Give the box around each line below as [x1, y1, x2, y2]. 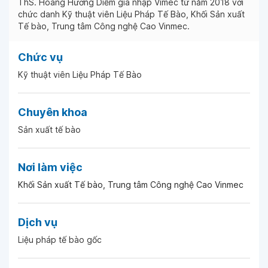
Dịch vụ [18, 216, 57, 229]
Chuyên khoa [18, 106, 87, 118]
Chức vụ [18, 51, 63, 63]
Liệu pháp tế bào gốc [18, 234, 102, 245]
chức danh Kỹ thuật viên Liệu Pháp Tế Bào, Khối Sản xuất [18, 9, 245, 19]
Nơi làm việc [18, 161, 83, 173]
